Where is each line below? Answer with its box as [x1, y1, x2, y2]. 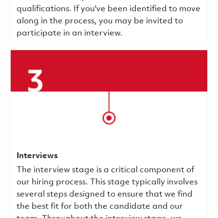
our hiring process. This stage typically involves [16, 178, 198, 186]
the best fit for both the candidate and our [16, 202, 183, 211]
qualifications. [16, 4, 73, 13]
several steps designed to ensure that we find [16, 190, 193, 199]
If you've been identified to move [73, 4, 200, 13]
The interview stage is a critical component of [16, 165, 194, 174]
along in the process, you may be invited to [16, 17, 183, 25]
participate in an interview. [16, 29, 125, 37]
